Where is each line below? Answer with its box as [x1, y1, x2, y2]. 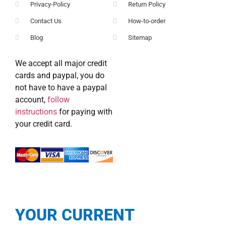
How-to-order [128, 17, 166, 25]
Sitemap [128, 33, 152, 41]
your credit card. [15, 119, 72, 129]
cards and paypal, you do [15, 70, 104, 80]
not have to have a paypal [15, 82, 107, 92]
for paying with [57, 106, 112, 117]
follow [47, 94, 70, 104]
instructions [15, 106, 57, 117]
